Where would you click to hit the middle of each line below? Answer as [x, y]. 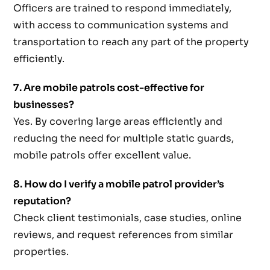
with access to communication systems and [121, 25]
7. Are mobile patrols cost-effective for [109, 88]
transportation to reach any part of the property [131, 42]
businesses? [44, 105]
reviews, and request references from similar [124, 235]
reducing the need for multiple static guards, [124, 139]
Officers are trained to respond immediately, [123, 8]
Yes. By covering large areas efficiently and [118, 122]
